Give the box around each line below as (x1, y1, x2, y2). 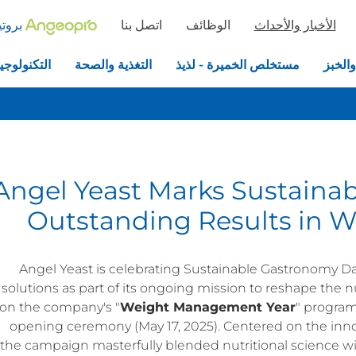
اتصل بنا (120, 17, 162, 33)
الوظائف (185, 17, 230, 33)
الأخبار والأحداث (253, 17, 336, 33)
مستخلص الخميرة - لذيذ (176, 57, 300, 73)
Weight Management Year (120, 300, 296, 315)
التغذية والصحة (75, 57, 152, 73)
